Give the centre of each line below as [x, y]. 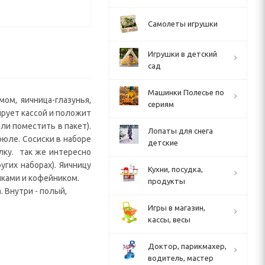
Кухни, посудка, [175, 169]
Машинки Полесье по [186, 92]
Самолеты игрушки [183, 24]
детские [163, 143]
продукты [167, 181]
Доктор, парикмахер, [187, 246]
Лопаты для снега [180, 131]
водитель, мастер [181, 258]
